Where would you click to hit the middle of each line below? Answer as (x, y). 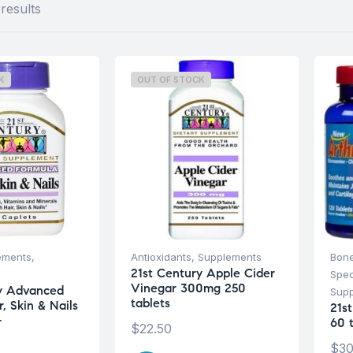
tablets (150, 303)
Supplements (229, 256)
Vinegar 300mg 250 (188, 288)
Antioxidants (161, 256)
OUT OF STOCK (171, 80)
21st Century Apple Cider (203, 273)
